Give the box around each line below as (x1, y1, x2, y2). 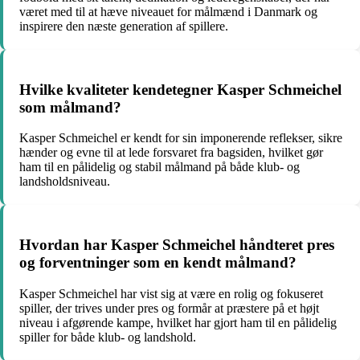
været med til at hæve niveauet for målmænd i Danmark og (19, 4, 317, 18)
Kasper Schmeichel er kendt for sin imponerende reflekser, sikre (19, 131, 342, 145)
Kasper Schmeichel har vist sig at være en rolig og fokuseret (19, 286, 323, 301)
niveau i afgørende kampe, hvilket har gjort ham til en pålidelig (19, 315, 337, 329)
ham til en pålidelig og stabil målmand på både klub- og (19, 160, 300, 174)
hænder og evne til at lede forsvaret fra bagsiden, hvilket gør (19, 145, 323, 160)
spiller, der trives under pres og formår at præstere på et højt (19, 301, 319, 315)
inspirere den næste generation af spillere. (19, 18, 228, 33)
